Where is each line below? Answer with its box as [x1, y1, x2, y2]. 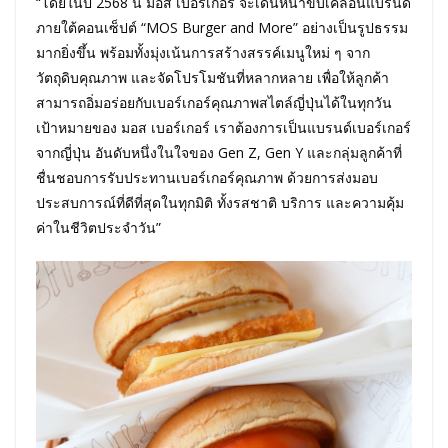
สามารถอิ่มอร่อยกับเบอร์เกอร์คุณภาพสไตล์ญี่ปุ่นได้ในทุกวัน [36, 92, 392, 112]
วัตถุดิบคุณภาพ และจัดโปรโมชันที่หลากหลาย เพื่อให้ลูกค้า [36, 67, 389, 87]
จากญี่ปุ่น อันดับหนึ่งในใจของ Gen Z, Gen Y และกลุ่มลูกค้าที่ [36, 142, 402, 162]
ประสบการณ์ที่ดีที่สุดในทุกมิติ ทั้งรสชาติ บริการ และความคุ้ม [36, 192, 404, 212]
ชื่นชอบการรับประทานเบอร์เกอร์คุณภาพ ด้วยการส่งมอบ [36, 167, 378, 187]
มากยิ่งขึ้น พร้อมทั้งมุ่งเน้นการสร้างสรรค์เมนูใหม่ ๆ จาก [36, 42, 370, 62]
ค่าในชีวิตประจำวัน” [36, 217, 161, 237]
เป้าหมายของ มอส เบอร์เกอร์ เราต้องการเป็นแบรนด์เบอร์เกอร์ [36, 117, 411, 137]
